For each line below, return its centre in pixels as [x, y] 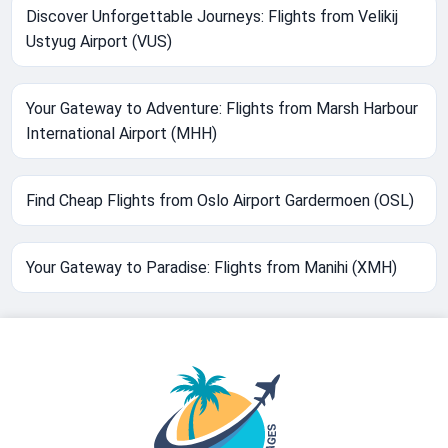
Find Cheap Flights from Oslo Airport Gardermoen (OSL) [220, 201]
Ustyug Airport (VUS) [99, 42]
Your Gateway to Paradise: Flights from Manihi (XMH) [212, 268]
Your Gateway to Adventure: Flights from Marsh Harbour [222, 109]
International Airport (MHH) [122, 134]
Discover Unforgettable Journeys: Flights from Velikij [212, 17]
